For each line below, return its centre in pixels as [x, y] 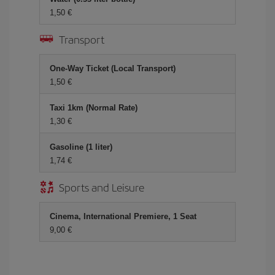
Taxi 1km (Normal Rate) [94, 108]
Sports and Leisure [102, 187]
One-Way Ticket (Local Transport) [113, 68]
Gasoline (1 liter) [81, 147]
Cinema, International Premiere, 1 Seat [123, 216]
